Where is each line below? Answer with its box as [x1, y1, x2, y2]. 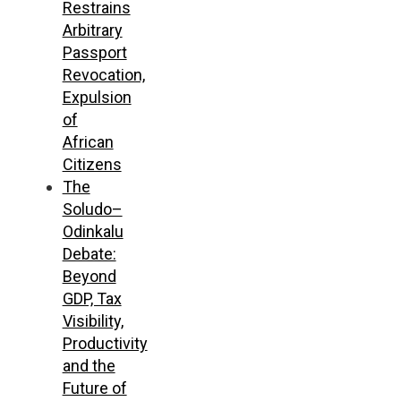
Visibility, [62, 311, 124, 330]
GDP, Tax [62, 288, 122, 308]
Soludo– [62, 199, 123, 218]
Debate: [62, 243, 116, 263]
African [62, 132, 114, 151]
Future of [62, 378, 127, 397]
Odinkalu [62, 221, 124, 241]
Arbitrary [62, 20, 123, 39]
